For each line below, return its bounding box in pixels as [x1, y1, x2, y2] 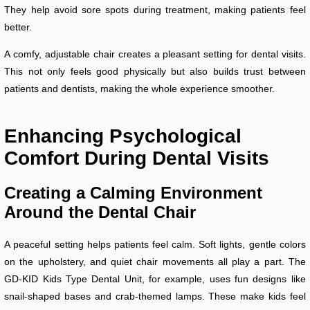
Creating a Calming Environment [4, 183, 263, 203]
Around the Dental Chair [4, 203, 197, 222]
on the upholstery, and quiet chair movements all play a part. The [4, 256, 306, 268]
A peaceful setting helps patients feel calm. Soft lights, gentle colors [4, 239, 306, 250]
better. [4, 21, 33, 33]
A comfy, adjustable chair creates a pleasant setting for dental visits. [4, 48, 306, 60]
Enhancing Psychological [4, 125, 242, 147]
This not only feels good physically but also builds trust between [4, 66, 306, 77]
